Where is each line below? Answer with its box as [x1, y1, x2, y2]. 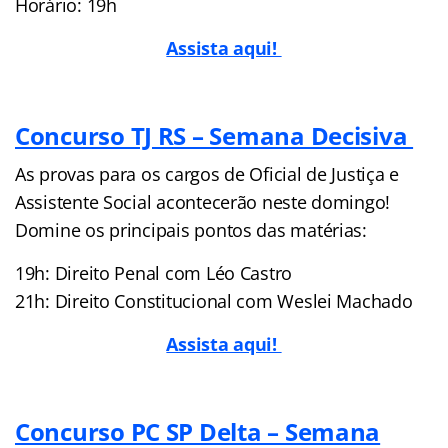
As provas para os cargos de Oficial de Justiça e [15, 161, 400, 186]
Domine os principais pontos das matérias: [15, 217, 367, 242]
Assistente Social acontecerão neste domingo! [15, 189, 391, 214]
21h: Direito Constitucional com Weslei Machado [15, 288, 413, 313]
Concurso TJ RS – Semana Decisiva [15, 118, 414, 152]
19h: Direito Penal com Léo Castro [15, 260, 293, 285]
